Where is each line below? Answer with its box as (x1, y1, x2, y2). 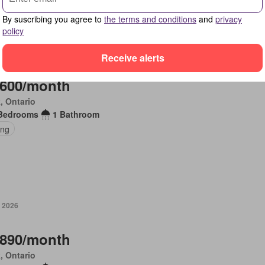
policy (2, 24, 24, 37)
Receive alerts (101, 51, 164, 64)
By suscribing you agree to (2, 12, 104, 25)
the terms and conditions (104, 12, 196, 25)
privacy (215, 12, 242, 25)
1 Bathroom (52, 108, 99, 120)
